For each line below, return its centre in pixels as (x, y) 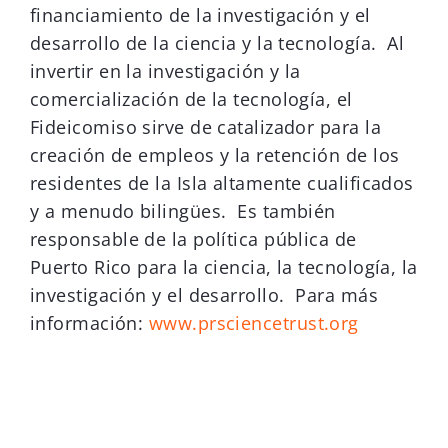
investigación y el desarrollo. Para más (204, 295)
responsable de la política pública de (193, 239)
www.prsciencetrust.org (253, 323)
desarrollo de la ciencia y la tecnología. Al (217, 43)
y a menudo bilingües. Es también (183, 211)
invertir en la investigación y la (165, 71)
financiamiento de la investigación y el (200, 15)
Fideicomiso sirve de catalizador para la (206, 127)
